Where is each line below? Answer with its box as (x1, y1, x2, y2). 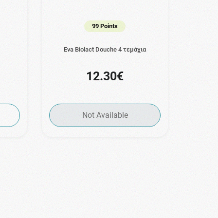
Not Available (82, 110, 128, 120)
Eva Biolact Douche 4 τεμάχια (64, 45, 146, 53)
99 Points (92, 22, 118, 30)
